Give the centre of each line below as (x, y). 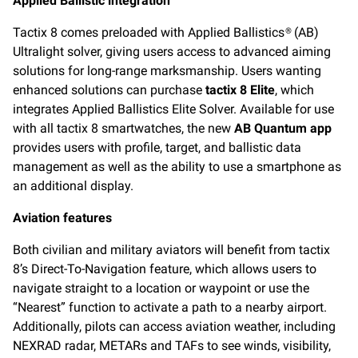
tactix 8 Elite (240, 90)
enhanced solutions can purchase (109, 90)
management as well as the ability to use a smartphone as (177, 167)
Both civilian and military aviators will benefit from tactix (171, 250)
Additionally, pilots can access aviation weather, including (174, 327)
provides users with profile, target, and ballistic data (157, 148)
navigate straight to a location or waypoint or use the (161, 288)
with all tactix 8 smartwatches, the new (123, 129)
